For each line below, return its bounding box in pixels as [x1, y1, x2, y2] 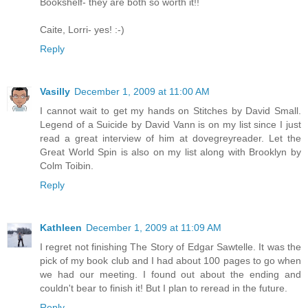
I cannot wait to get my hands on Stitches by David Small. [40, 105, 301, 117]
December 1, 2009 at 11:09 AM [86, 222, 221, 234]
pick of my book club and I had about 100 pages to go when [40, 255, 301, 267]
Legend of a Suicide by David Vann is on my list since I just [40, 119, 301, 131]
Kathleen [40, 222, 82, 234]
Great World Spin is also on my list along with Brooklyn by [40, 146, 301, 158]
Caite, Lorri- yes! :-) [40, 24, 124, 36]
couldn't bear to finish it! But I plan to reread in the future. [40, 283, 287, 294]
